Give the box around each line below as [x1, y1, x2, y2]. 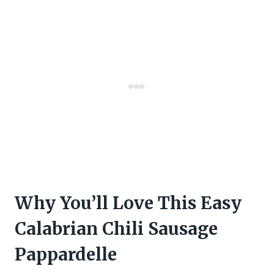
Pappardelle [15, 243, 117, 265]
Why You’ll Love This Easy [15, 191, 242, 214]
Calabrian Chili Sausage [15, 217, 218, 240]
